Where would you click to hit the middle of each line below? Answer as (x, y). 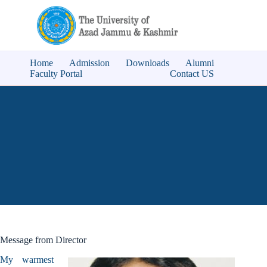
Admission (90, 63)
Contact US (192, 73)
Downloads (148, 63)
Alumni (200, 63)
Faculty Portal (56, 73)
